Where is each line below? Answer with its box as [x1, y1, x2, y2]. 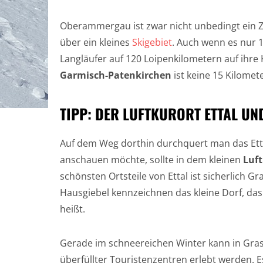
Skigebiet [132, 36, 172, 49]
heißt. [60, 203, 85, 215]
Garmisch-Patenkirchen [60, 69, 171, 82]
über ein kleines [60, 36, 132, 49]
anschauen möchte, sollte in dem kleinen [60, 153, 243, 166]
